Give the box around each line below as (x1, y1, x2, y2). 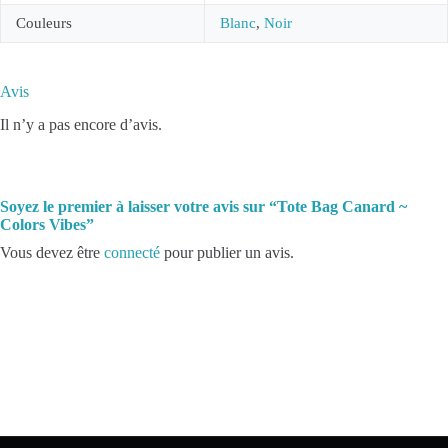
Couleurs (16, 15, 72, 32)
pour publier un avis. (160, 243, 294, 261)
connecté (104, 243, 160, 261)
